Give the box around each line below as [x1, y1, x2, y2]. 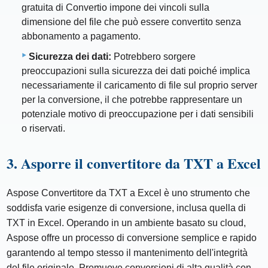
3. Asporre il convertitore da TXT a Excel [7, 153, 261, 174]
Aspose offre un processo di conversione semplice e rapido [7, 233, 257, 243]
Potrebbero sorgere [111, 51, 196, 62]
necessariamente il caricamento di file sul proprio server [22, 80, 257, 91]
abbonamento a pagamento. [22, 31, 141, 42]
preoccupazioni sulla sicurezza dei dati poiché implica [22, 66, 250, 77]
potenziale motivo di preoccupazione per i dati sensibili [22, 109, 254, 120]
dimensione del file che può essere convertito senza [22, 17, 241, 28]
